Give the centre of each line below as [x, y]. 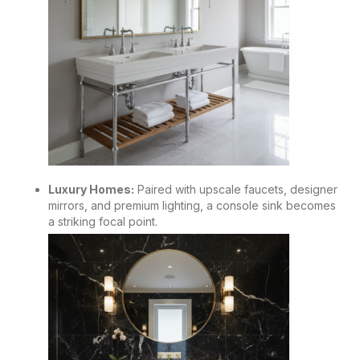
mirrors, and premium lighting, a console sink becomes [192, 205]
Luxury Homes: [91, 189]
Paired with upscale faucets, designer [236, 189]
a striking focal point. [103, 221]
